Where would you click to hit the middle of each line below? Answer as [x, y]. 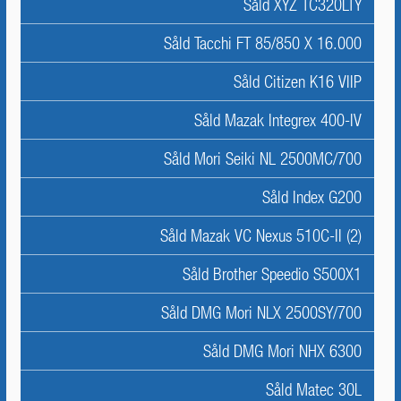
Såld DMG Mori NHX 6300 [282, 351]
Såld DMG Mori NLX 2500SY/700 [261, 312]
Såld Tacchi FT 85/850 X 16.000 [263, 43]
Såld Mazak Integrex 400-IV [278, 120]
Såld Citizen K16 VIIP [298, 81]
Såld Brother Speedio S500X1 [272, 274]
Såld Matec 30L [314, 389]
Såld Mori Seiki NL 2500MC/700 [263, 158]
